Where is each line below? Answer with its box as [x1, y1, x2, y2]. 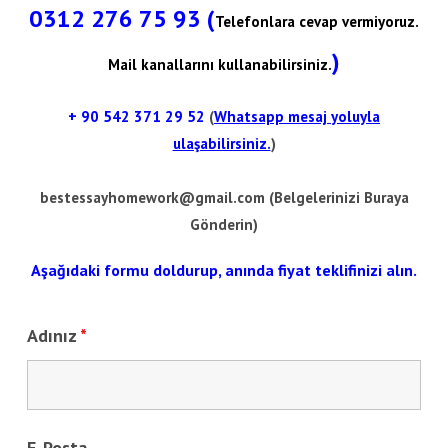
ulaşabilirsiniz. [172, 134, 271, 154]
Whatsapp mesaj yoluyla [214, 107, 380, 127]
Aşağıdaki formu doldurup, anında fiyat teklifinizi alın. [31, 260, 417, 281]
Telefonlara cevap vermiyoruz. [215, 12, 419, 32]
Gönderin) [190, 215, 258, 235]
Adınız [27, 324, 81, 348]
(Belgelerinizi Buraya [264, 188, 409, 208]
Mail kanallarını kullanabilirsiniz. [108, 55, 332, 75]
